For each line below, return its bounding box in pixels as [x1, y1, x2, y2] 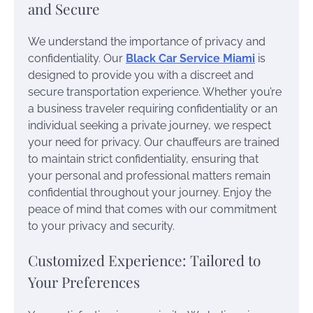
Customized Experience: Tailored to [28, 250, 261, 270]
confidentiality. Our [28, 52, 126, 66]
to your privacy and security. [28, 219, 175, 233]
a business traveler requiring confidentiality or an [28, 102, 277, 116]
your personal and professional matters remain [28, 169, 270, 183]
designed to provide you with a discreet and [28, 68, 254, 82]
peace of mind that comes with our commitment [28, 203, 277, 217]
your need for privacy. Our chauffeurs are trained [28, 136, 279, 150]
